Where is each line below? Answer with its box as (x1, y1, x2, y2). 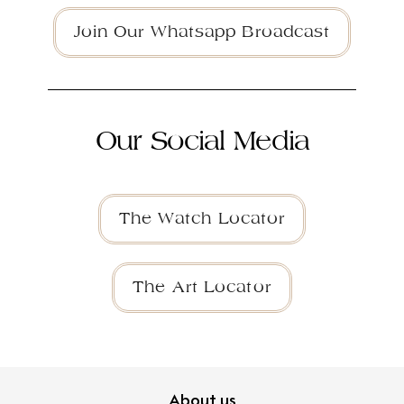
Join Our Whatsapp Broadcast (73, 24, 331, 40)
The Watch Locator (118, 211, 286, 226)
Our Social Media (95, 129, 309, 154)
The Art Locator (133, 280, 271, 295)
